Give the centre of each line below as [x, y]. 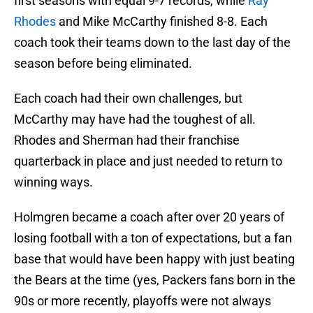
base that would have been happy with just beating [154, 259]
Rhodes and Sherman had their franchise [127, 140]
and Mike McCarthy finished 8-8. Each [162, 22]
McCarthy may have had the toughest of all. [135, 119]
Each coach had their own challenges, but [128, 99]
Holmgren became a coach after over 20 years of [149, 217]
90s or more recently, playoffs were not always [143, 301]
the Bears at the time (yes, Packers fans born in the [155, 280]
